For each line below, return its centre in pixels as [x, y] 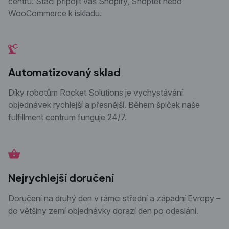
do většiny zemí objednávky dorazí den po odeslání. [103, 210]
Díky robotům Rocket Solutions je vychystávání [96, 92]
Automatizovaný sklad [64, 72]
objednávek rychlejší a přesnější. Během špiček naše [104, 105]
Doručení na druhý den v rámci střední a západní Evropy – [114, 198]
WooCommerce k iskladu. [55, 13]
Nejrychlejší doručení [61, 177]
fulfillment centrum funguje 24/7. [67, 117]
